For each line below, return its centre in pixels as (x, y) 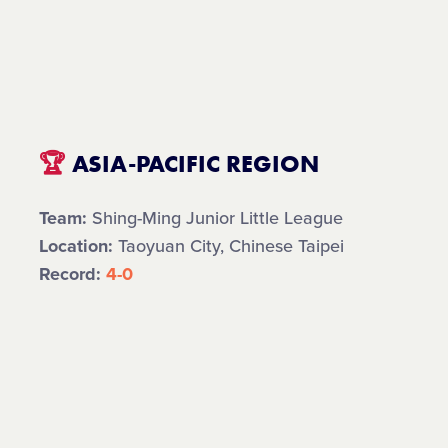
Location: (76, 246)
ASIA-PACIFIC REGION (193, 163)
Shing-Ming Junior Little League (215, 218)
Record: (73, 274)
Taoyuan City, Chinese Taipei (229, 246)
